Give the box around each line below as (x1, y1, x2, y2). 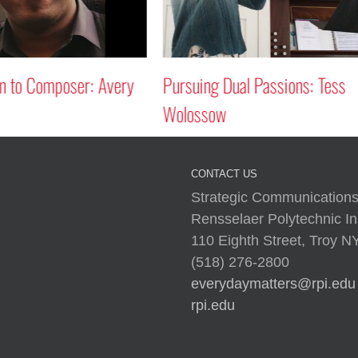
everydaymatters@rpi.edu (191, 276, 356, 292)
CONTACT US (191, 168, 257, 181)
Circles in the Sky (162, 70, 272, 100)
